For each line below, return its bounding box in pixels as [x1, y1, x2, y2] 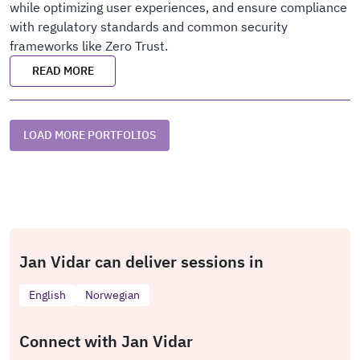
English [29, 288, 66, 302]
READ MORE [31, 63, 94, 78]
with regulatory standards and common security [10, 18, 288, 35]
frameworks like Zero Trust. [10, 38, 168, 54]
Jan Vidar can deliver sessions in [19, 251, 264, 272]
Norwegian [85, 288, 140, 302]
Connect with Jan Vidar [19, 330, 193, 352]
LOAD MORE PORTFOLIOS [23, 128, 156, 142]
